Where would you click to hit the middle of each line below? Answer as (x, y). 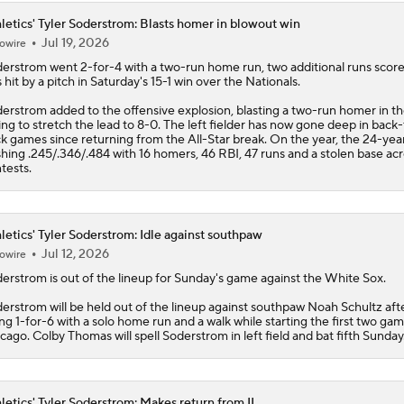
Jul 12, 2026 (75, 254)
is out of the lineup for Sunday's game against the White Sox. (216, 278)
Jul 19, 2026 (75, 43)
